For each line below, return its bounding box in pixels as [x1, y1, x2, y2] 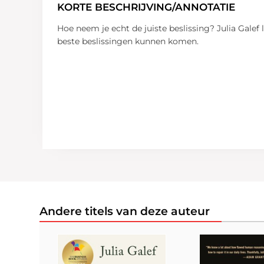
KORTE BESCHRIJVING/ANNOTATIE [57, 1, 236, 14]
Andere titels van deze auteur [39, 204, 210, 219]
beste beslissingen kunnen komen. [57, 36, 199, 47]
